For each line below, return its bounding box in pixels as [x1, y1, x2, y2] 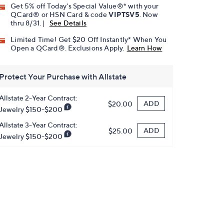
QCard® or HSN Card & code [10, 10, 109, 19]
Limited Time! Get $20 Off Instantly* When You [10, 35, 167, 44]
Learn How [126, 43, 162, 52]
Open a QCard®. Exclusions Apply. [10, 43, 124, 52]
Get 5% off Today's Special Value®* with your [10, 1, 159, 10]
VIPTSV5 [108, 10, 139, 19]
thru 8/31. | [10, 18, 47, 27]
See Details [49, 18, 87, 27]
